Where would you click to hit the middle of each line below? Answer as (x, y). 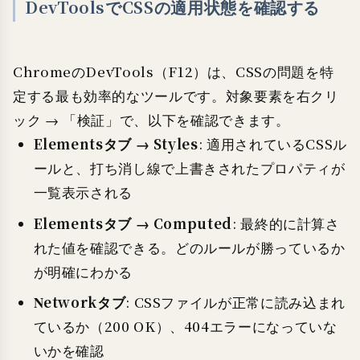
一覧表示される (83, 193)
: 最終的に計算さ (286, 223)
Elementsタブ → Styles (116, 145)
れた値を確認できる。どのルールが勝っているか (189, 247)
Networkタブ (80, 303)
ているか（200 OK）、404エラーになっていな (185, 327)
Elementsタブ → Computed (133, 223)
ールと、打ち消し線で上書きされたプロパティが (189, 169)
